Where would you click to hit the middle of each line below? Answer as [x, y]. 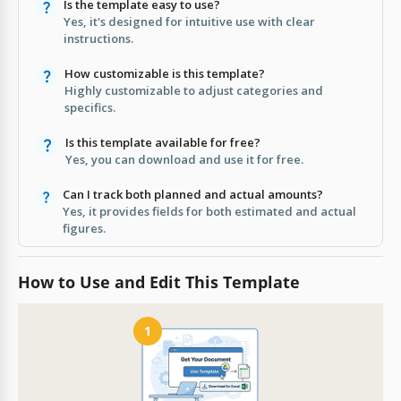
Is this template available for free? [163, 142]
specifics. [90, 107]
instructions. [99, 38]
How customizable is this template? [165, 73]
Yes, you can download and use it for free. [184, 159]
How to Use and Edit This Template [159, 282]
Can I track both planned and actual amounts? [193, 194]
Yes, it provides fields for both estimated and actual [210, 211]
